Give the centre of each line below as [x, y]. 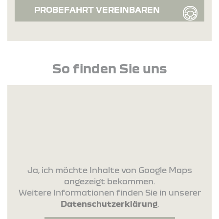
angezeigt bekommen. [109, 181]
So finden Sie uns [109, 68]
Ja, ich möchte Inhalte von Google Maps [109, 170]
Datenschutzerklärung [109, 203]
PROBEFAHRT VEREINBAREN [97, 9]
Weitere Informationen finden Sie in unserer [109, 192]
